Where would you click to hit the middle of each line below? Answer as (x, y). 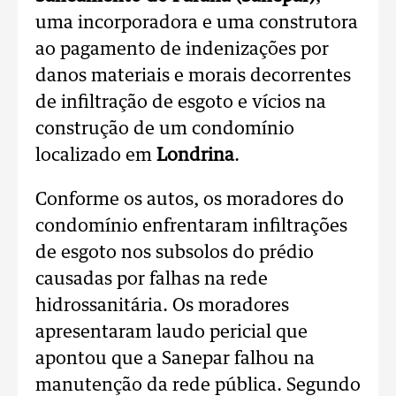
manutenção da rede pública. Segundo (198, 385)
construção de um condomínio (165, 129)
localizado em (96, 156)
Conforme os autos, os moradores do (190, 200)
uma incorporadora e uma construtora (197, 23)
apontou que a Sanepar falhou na (175, 359)
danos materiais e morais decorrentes (193, 76)
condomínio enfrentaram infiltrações (191, 226)
